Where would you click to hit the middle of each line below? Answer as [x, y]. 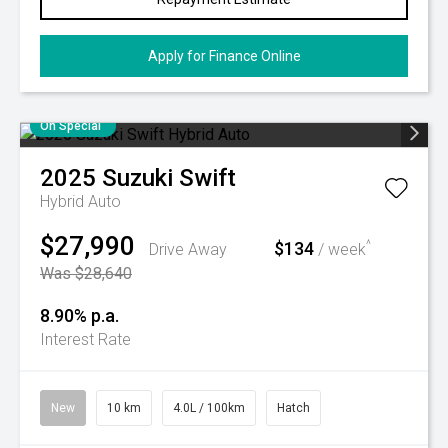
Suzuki [137, 178]
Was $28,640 [86, 273]
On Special [70, 126]
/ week [340, 249]
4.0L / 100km [209, 408]
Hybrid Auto [80, 201]
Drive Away [188, 249]
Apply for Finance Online [224, 56]
